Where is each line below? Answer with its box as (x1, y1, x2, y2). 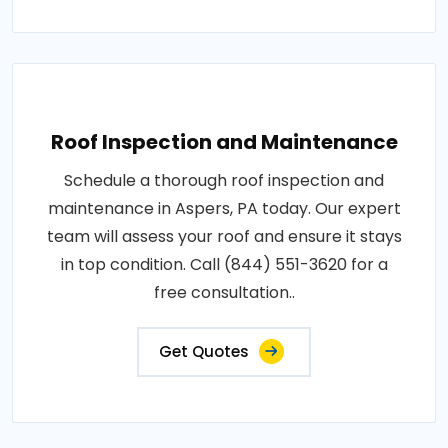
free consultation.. (153, 280, 295, 304)
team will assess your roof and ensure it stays (46, 224, 402, 248)
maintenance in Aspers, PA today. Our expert (47, 196, 401, 220)
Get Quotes (159, 340, 249, 362)
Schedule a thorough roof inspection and (64, 168, 384, 192)
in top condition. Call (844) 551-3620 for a (60, 252, 388, 276)
